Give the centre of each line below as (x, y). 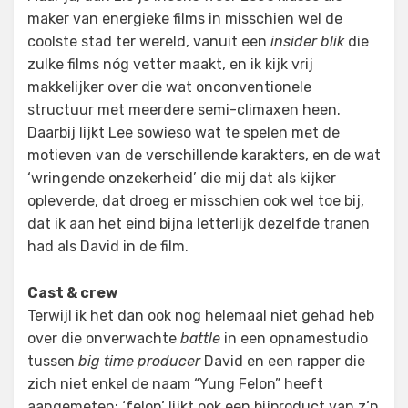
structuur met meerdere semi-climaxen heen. (184, 110)
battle (200, 339)
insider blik (307, 42)
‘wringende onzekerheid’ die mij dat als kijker (182, 178)
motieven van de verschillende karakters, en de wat (204, 156)
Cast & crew (72, 293)
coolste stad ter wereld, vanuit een (149, 42)
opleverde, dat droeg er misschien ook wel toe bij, (196, 201)
